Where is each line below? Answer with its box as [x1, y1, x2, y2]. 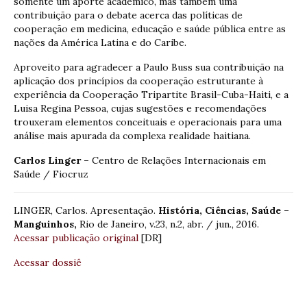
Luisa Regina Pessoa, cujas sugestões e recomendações [14, 101, 267, 114]
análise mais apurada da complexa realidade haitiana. [14, 129, 251, 142]
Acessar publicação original [14, 231, 138, 244]
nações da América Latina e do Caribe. [14, 36, 186, 49]
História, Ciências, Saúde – [158, 204, 289, 217]
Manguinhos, [14, 217, 79, 230]
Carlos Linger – [14, 153, 92, 167]
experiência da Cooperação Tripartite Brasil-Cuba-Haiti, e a [14, 88, 288, 101]
